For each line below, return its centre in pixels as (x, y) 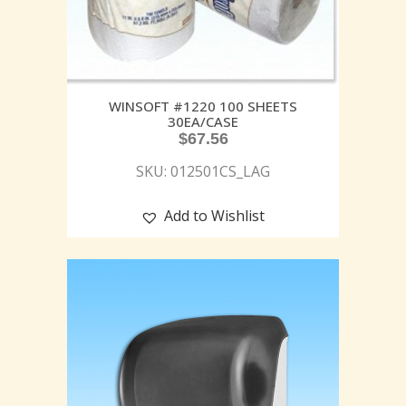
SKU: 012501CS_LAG (203, 172)
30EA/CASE (203, 122)
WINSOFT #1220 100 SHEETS (203, 106)
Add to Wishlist (214, 216)
